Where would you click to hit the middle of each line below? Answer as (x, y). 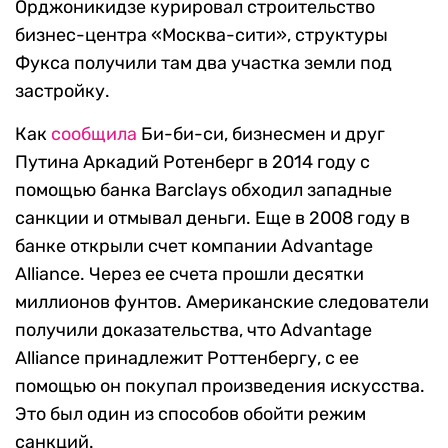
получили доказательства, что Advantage (193, 330)
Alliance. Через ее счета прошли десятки (189, 274)
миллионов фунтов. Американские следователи (222, 302)
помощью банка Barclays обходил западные (203, 190)
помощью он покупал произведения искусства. (220, 386)
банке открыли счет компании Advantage (194, 246)
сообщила (94, 134)
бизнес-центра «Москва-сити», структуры (201, 35)
